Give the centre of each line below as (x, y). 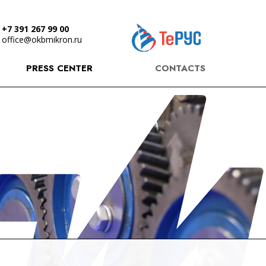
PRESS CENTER (59, 68)
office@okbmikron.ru (42, 39)
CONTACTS (180, 68)
